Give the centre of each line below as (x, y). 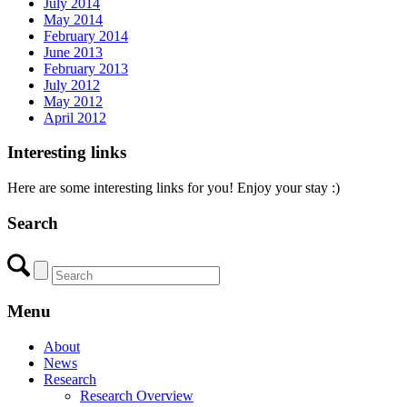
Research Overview (137, 396)
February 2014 (86, 35)
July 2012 (72, 84)
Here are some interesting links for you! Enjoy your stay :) (174, 188)
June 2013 (73, 52)
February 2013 (86, 68)
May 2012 (73, 101)
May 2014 (73, 19)
